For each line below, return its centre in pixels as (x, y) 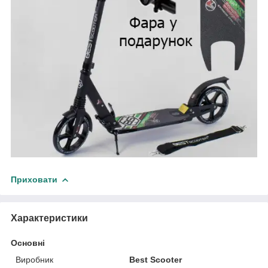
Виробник (34, 259)
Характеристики (49, 218)
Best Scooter (156, 259)
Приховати (34, 179)
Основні (28, 243)
